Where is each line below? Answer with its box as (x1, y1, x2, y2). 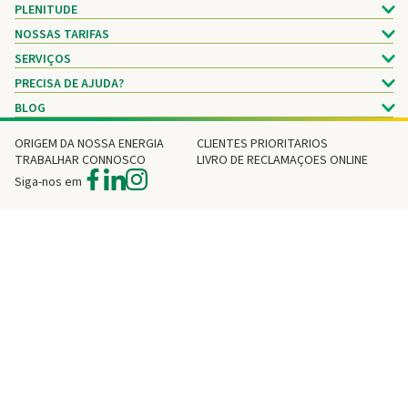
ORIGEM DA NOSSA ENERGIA (15, 135, 164, 153)
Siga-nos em (15, 172, 82, 191)
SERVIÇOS (15, 50, 71, 68)
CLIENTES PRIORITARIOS (196, 135, 328, 153)
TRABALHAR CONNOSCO (15, 151, 146, 169)
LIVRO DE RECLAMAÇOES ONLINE (196, 151, 368, 169)
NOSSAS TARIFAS (15, 25, 109, 44)
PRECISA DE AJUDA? (15, 75, 124, 93)
